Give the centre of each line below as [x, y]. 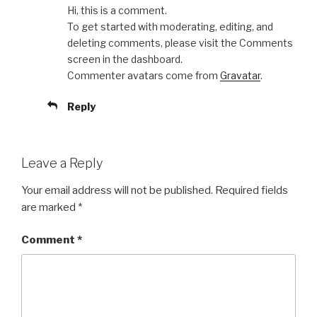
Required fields [252, 190]
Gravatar [240, 76]
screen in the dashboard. [125, 59]
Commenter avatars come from [144, 76]
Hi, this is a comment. [117, 11]
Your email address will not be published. [117, 190]
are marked [50, 207]
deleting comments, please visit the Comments [180, 43]
